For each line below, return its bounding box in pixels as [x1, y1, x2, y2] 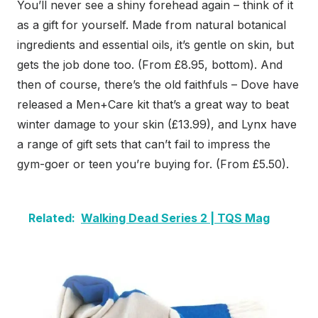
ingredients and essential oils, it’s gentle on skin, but [17, 38, 294, 53]
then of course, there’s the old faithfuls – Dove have [17, 77, 299, 92]
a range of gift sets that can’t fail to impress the [17, 137, 270, 152]
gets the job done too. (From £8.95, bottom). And [17, 57, 283, 72]
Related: [28, 211, 75, 226]
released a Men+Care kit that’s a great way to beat [17, 97, 289, 112]
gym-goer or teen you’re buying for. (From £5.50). [17, 157, 289, 172]
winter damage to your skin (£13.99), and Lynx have [17, 117, 297, 132]
